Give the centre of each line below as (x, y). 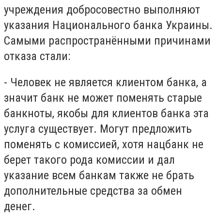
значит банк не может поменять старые (103, 98)
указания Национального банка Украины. (108, 25)
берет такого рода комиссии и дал (89, 160)
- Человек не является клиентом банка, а (105, 82)
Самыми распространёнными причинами (107, 41)
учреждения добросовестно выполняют (102, 10)
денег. (20, 206)
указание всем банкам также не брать (99, 175)
